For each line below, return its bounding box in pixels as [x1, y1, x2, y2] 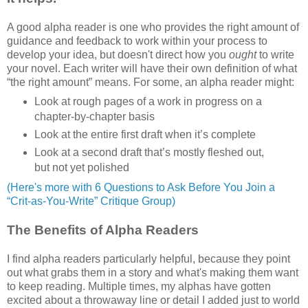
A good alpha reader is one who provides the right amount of [7, 21, 299, 33]
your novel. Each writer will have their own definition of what [7, 62, 297, 74]
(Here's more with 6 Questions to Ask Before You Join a [7, 181, 275, 194]
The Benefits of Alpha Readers [7, 223, 199, 238]
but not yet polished [34, 162, 129, 174]
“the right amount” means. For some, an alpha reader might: [7, 76, 294, 88]
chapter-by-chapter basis [34, 111, 155, 123]
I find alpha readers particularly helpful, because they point [7, 253, 290, 265]
